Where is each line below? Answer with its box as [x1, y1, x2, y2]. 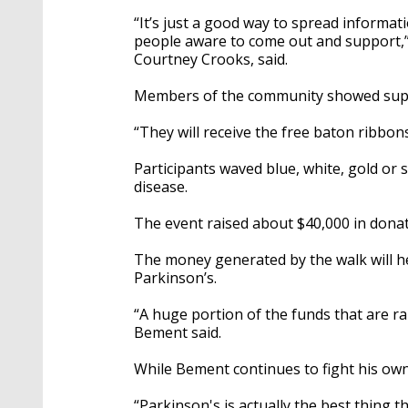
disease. [134, 176, 191, 197]
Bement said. [134, 321, 221, 342]
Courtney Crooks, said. [134, 48, 291, 69]
